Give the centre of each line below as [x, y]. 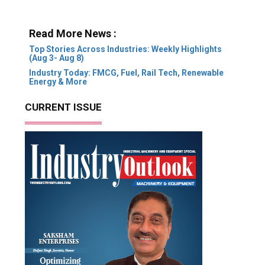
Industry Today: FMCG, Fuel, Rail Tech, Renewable [126, 73]
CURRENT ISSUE [64, 107]
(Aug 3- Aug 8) [56, 58]
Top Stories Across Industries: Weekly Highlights [125, 49]
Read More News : [72, 34]
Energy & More [58, 82]
